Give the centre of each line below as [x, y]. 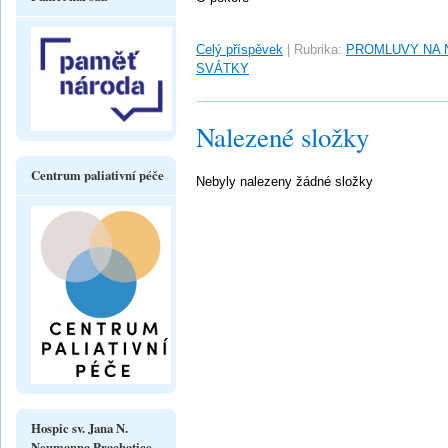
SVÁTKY [222, 68]
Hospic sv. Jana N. [79, 427]
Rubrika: [318, 49]
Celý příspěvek [239, 49]
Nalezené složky [282, 137]
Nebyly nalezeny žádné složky [284, 181]
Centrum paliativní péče [97, 174]
